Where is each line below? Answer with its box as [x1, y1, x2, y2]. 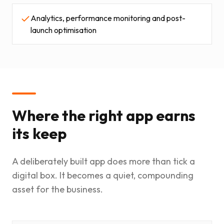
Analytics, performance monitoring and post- [30, 13, 185, 23]
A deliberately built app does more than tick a [12, 155, 195, 167]
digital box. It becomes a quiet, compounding [12, 169, 193, 181]
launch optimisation [30, 25, 96, 35]
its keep [12, 124, 66, 143]
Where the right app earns [12, 106, 195, 125]
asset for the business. [12, 183, 103, 195]
